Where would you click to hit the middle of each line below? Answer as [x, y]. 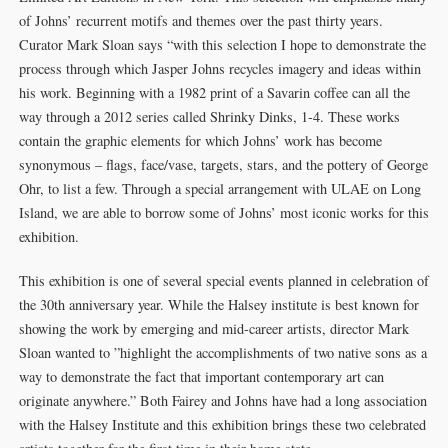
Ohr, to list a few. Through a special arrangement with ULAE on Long [219, 188]
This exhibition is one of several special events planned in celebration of [223, 280]
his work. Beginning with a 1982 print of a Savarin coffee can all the [214, 92]
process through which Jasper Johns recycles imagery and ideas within [219, 68]
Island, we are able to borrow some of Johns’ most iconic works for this [223, 212]
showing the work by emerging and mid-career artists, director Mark [213, 328]
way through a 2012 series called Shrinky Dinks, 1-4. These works [209, 116]
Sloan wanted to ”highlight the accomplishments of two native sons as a [222, 352]
